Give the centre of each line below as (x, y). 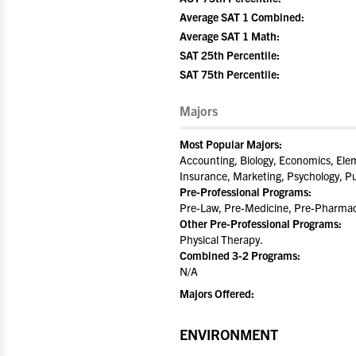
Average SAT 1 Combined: (242, 17)
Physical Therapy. (221, 239)
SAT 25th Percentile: (230, 55)
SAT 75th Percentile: (230, 74)
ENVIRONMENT (229, 334)
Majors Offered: (217, 293)
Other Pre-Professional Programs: (261, 223)
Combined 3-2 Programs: (240, 255)
